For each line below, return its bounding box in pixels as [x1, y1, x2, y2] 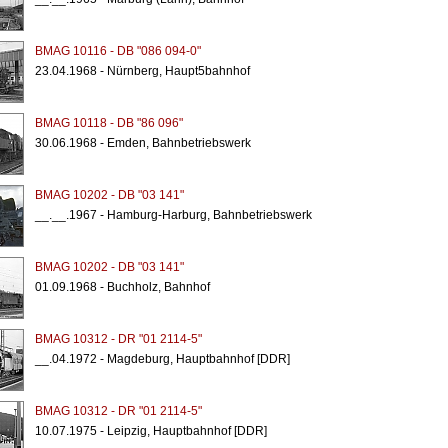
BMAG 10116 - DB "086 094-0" [34, 44, 201, 58]
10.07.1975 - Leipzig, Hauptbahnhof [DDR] [34, 424, 267, 438]
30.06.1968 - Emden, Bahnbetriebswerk [34, 136, 251, 150]
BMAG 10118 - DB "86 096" [34, 116, 183, 130]
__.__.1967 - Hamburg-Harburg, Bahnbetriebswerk [34, 208, 312, 222]
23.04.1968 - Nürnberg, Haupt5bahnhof [34, 64, 250, 78]
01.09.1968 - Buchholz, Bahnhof [34, 280, 210, 294]
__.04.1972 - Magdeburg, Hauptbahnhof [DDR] [34, 352, 290, 366]
